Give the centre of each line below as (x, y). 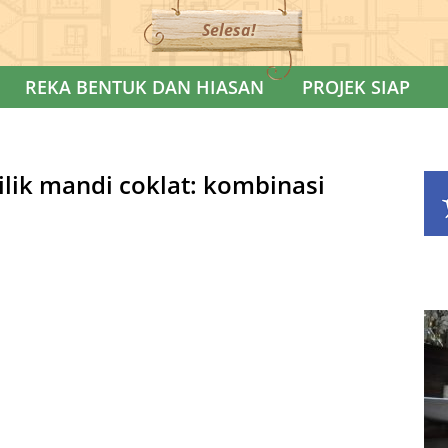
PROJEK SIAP (356, 87)
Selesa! (228, 30)
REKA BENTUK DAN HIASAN (144, 87)
